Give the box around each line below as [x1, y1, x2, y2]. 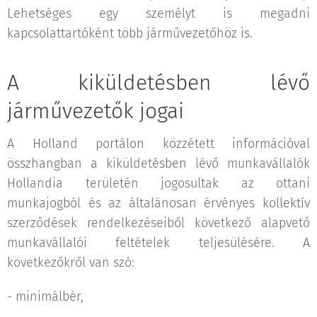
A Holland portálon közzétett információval [7, 135, 310, 151]
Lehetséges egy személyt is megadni [7, 5, 310, 21]
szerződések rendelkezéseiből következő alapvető [7, 214, 310, 231]
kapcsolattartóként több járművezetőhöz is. [7, 25, 253, 41]
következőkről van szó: [7, 254, 134, 270]
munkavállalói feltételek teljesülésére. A [7, 234, 310, 250]
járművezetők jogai [7, 98, 184, 124]
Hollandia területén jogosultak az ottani [7, 175, 310, 191]
